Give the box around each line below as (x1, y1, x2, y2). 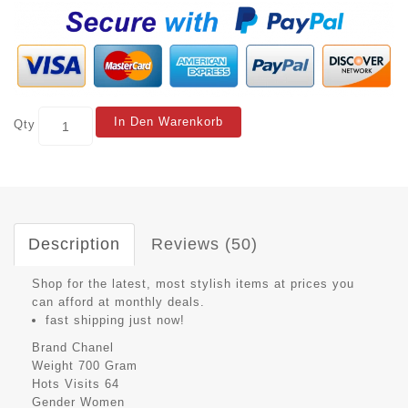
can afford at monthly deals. (32, 295, 205, 310)
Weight (32, 359, 74, 373)
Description (28, 235, 120, 254)
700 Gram (78, 359, 138, 373)
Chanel (72, 341, 114, 355)
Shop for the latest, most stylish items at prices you (32, 277, 354, 291)
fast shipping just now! (46, 313, 185, 328)
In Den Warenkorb (114, 115, 223, 129)
